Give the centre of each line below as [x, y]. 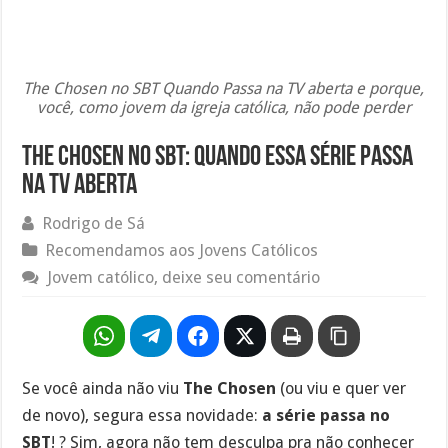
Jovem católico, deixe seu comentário [184, 277]
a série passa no [326, 415]
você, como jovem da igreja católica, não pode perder [223, 107]
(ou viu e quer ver [341, 388]
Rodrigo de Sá [94, 223]
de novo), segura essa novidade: [142, 415]
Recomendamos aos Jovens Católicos [182, 250]
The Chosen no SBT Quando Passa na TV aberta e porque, [224, 88]
